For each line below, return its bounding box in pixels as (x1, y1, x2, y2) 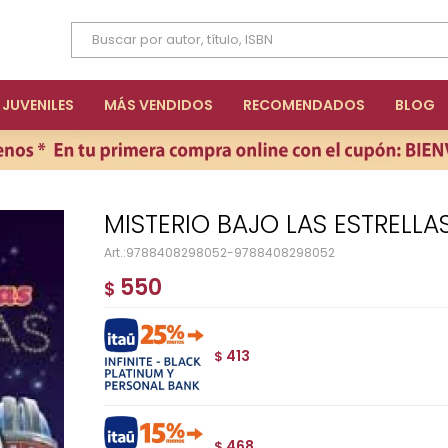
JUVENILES (2, 95, 74, 115)
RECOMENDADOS (243, 95, 365, 115)
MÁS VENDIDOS (104, 95, 213, 115)
